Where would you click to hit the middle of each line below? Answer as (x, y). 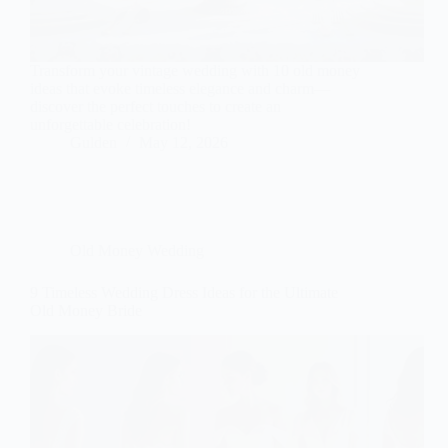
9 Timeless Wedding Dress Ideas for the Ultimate (184, 293)
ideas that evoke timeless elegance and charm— (180, 89)
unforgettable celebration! (110, 125)
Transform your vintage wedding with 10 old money (195, 71)
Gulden (93, 143)
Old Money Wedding (137, 251)
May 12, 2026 (183, 143)
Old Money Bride (86, 311)
